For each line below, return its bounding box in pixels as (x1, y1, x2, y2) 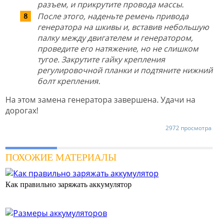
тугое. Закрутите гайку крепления (37, 54, 165, 65)
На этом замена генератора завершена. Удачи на (5, 94, 195, 105)
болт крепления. (37, 75, 100, 86)
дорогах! (5, 105, 38, 116)
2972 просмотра (165, 123, 212, 132)
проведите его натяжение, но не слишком (37, 43, 198, 54)
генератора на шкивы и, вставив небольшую (37, 21, 209, 32)
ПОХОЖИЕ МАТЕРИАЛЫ (5, 151, 116, 163)
